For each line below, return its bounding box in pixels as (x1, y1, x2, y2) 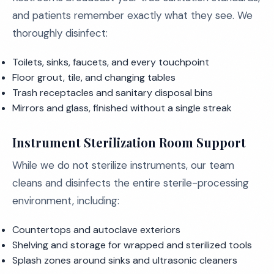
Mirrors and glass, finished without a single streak (12, 102, 232, 114)
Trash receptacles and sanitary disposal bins (12, 86, 213, 99)
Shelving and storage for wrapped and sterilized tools (12, 239, 252, 251)
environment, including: (12, 194, 119, 207)
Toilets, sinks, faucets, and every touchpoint (12, 56, 209, 68)
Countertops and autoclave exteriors (12, 223, 180, 236)
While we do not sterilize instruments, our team (12, 158, 234, 172)
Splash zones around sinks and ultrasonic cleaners (12, 254, 237, 267)
